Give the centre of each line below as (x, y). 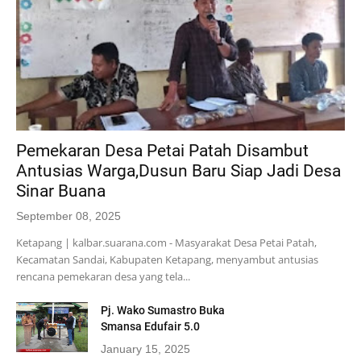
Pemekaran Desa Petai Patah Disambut (162, 150)
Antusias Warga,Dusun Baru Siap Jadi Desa (178, 170)
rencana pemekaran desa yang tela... (103, 276)
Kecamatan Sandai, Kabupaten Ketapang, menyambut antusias (167, 259)
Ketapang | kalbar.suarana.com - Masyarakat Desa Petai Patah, (166, 242)
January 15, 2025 (145, 349)
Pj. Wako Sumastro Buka (162, 310)
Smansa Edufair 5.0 (150, 326)
